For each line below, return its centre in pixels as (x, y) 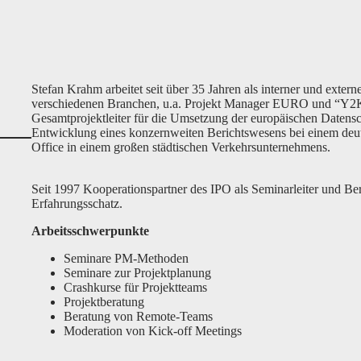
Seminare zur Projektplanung (137, 273)
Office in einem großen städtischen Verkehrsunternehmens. (180, 147)
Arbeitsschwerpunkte (90, 231)
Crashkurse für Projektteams (135, 287)
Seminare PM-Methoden (126, 258)
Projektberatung (104, 302)
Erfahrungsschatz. (77, 203)
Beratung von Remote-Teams (138, 316)
